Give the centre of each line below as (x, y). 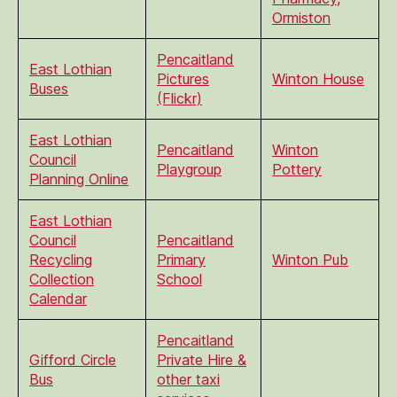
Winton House (318, 78)
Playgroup (189, 169)
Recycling (61, 259)
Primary (181, 259)
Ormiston (301, 17)
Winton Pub (310, 259)
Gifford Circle (73, 359)
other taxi (188, 379)
